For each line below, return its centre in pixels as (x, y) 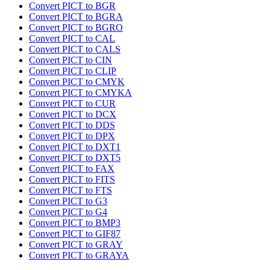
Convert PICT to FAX (72, 169)
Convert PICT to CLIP (73, 71)
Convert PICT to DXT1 (75, 147)
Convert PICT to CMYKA (80, 93)
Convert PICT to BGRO (76, 28)
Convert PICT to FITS (72, 180)
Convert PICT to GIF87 (75, 234)
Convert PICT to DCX (73, 115)
